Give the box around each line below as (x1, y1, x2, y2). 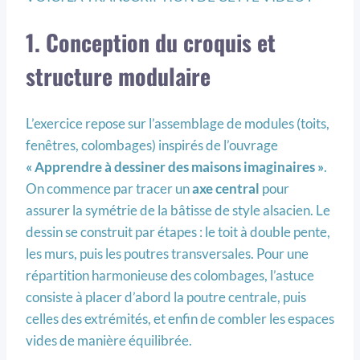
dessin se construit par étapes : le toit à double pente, (26, 223, 330, 240)
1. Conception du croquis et (26, 26, 276, 59)
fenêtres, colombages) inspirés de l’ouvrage (26, 136, 278, 153)
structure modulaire (26, 59, 211, 93)
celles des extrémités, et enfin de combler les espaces (26, 309, 334, 327)
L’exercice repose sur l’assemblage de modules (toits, (26, 114, 329, 132)
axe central (192, 179, 260, 197)
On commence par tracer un (26, 179, 192, 197)
